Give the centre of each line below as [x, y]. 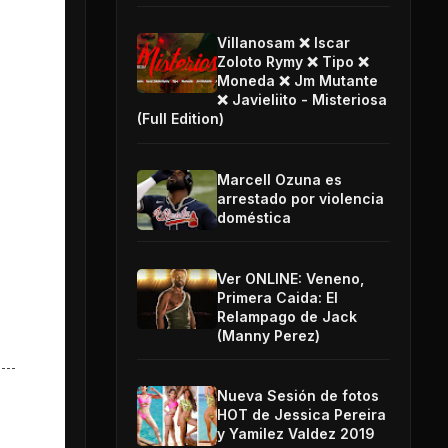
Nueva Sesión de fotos [298, 396]
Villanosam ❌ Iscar [283, 43]
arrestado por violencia [300, 199]
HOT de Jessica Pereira [301, 415]
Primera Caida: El [277, 297]
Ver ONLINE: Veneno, [290, 278]
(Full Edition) [180, 119]
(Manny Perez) [268, 335]
